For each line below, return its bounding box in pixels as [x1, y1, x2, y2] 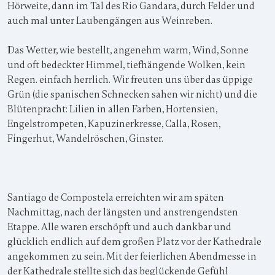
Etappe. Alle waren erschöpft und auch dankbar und [7, 221, 231, 233]
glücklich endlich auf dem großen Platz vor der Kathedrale [7, 236, 261, 248]
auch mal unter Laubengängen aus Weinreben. [7, 15, 212, 27]
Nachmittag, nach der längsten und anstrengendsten [7, 206, 238, 219]
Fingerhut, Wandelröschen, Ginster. [7, 133, 163, 145]
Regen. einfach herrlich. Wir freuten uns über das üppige [7, 74, 253, 86]
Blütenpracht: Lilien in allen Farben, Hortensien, [7, 103, 217, 115]
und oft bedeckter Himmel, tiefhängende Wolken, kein [7, 59, 246, 71]
